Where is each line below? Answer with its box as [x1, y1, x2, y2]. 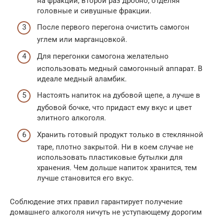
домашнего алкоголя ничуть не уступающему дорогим [10, 207, 202, 217]
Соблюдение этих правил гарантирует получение [10, 197, 183, 206]
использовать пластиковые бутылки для [37, 152, 183, 162]
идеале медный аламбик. [37, 74, 127, 83]
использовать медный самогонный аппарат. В [37, 64, 202, 73]
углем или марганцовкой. [37, 35, 127, 44]
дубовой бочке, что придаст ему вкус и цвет [37, 103, 192, 112]
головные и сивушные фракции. [37, 6, 151, 15]
